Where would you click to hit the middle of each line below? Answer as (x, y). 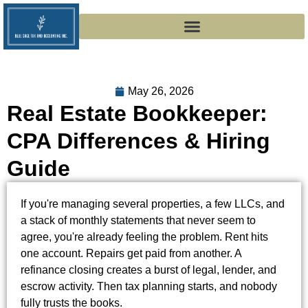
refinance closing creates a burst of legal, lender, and (148, 269)
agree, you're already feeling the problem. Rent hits (144, 236)
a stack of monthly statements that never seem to (138, 220)
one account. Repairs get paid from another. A (131, 253)
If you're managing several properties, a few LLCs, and (153, 203)
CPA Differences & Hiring (139, 141)
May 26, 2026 (161, 91)
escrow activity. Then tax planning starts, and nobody (149, 286)
